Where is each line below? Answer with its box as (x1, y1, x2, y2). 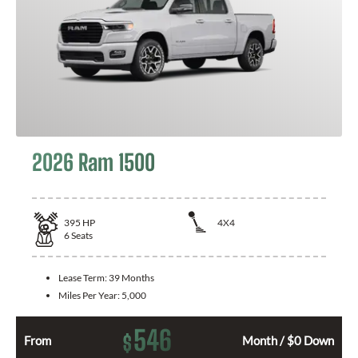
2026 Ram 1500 (32, 148, 155, 176)
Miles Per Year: (58, 288, 121, 301)
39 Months (109, 271, 154, 284)
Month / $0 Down (242, 332, 334, 348)
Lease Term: (58, 271, 109, 284)
